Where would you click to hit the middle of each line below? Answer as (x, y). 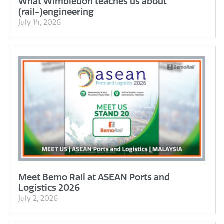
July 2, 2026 (38, 199)
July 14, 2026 (40, 22)
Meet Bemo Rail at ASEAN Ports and (94, 177)
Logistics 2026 (49, 188)
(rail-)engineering (56, 11)
